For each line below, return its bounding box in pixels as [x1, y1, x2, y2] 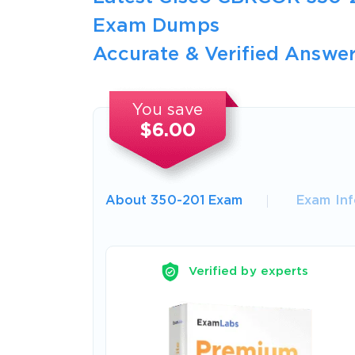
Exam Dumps [93, 17, 219, 35]
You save [132, 102, 204, 117]
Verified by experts [188, 265, 309, 277]
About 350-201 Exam [105, 194, 243, 207]
